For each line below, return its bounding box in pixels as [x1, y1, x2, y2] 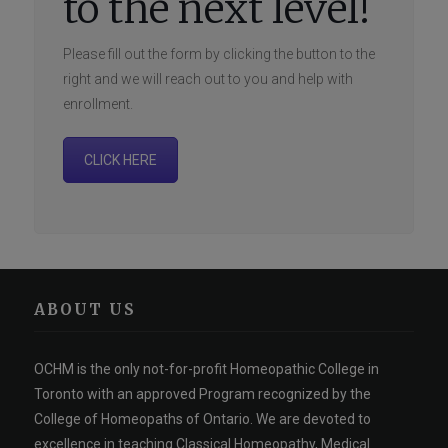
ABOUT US [34, 299, 137, 319]
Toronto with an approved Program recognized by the [34, 385, 372, 402]
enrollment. [63, 96, 134, 112]
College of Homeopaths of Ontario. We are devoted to [34, 410, 372, 427]
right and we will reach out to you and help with [63, 71, 354, 87]
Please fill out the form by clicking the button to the [63, 46, 376, 62]
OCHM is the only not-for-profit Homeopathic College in [34, 360, 380, 377]
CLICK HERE [84, 152, 158, 168]
